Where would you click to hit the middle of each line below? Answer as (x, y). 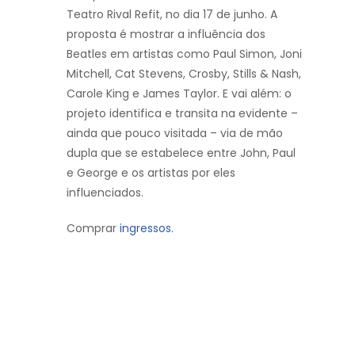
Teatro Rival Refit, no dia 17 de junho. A (172, 14)
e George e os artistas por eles (151, 172)
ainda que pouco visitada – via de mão (175, 133)
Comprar (93, 228)
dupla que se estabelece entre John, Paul (181, 153)
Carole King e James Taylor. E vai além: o (179, 93)
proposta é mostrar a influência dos (166, 34)
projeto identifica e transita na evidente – (182, 113)
